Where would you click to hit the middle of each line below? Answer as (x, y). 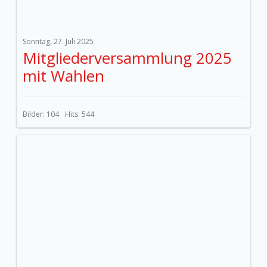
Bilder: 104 (41, 114)
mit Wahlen (63, 76)
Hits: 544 (80, 114)
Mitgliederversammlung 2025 (127, 58)
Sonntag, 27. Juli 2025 (58, 41)
